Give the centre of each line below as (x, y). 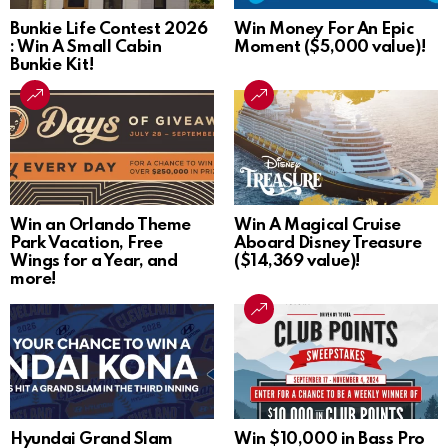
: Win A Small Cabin (86, 48)
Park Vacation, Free (86, 244)
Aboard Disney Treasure (328, 244)
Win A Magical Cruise (318, 226)
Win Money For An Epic (324, 30)
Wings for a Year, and (94, 262)
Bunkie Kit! (52, 66)
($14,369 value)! (297, 262)
